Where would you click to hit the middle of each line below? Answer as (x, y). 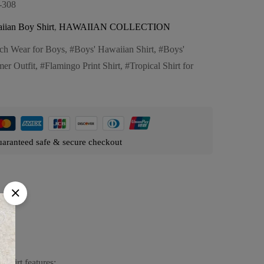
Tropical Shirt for (161, 65)
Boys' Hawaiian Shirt (114, 49)
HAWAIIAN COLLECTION (115, 27)
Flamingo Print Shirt (82, 65)
